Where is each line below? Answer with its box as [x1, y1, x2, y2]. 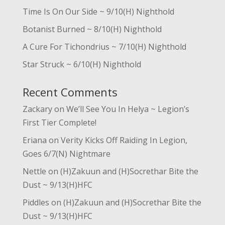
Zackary [22, 103, 52, 115]
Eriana [22, 135, 47, 146]
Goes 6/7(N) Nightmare [22, 148, 110, 160]
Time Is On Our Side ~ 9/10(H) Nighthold [22, 6, 174, 18]
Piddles [22, 197, 49, 208]
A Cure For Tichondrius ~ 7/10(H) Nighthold [22, 41, 186, 53]
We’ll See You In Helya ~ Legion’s [66, 103, 189, 115]
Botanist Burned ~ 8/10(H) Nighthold [22, 24, 162, 35]
